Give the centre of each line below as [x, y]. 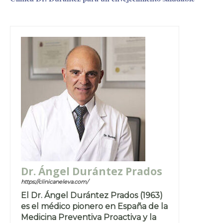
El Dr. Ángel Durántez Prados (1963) [92, 195]
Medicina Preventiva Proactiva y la [89, 217]
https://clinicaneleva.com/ [55, 181]
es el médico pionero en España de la [94, 206]
